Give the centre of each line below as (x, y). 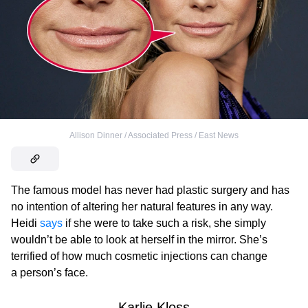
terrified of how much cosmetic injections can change (139, 256)
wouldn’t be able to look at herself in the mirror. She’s (139, 239)
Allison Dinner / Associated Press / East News (154, 135)
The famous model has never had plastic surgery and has (150, 190)
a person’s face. (49, 272)
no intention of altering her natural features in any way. (142, 206)
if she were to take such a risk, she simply (164, 223)
